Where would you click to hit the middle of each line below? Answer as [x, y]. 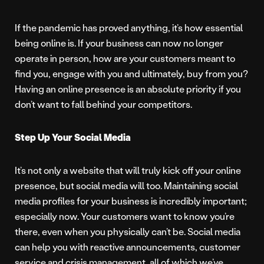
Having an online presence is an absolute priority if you [128, 88]
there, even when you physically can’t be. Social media [128, 231]
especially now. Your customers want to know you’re [125, 216]
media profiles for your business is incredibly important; [131, 200]
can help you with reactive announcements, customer [128, 246]
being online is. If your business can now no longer [119, 42]
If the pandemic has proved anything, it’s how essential [129, 27]
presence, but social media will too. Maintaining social [126, 185]
